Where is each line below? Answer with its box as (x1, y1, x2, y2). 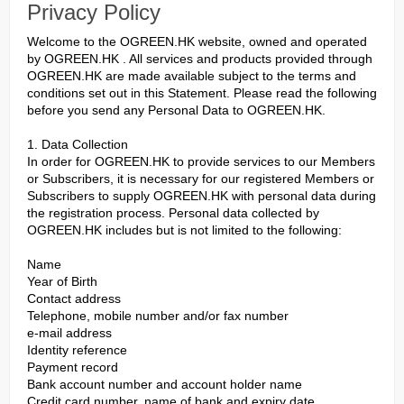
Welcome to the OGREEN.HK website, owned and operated (27, 34, 367, 49)
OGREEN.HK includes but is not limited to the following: (27, 223, 342, 237)
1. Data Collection (27, 137, 128, 151)
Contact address (27, 291, 121, 306)
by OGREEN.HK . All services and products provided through (27, 51, 372, 66)
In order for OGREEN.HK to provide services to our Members (27, 154, 375, 169)
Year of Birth (27, 274, 97, 289)
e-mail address (27, 326, 112, 340)
